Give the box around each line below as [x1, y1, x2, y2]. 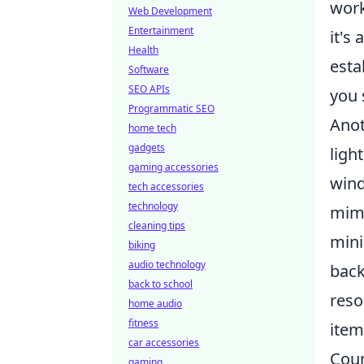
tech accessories [128, 180, 204, 193]
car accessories [128, 336, 199, 349]
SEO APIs [128, 82, 170, 96]
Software [128, 63, 169, 76]
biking [128, 238, 155, 252]
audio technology [128, 258, 206, 271]
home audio [128, 297, 182, 310]
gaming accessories [128, 160, 219, 174]
